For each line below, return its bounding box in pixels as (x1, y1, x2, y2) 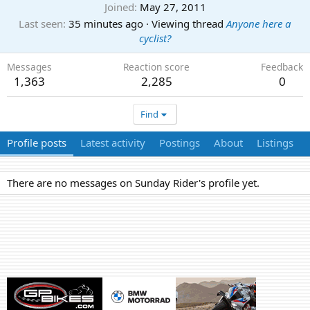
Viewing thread (149, 17, 226, 30)
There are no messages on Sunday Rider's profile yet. (7, 176, 259, 190)
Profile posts (7, 136, 66, 149)
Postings (159, 136, 200, 149)
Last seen (19, 17, 63, 30)
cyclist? (139, 31, 171, 45)
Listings (257, 136, 293, 149)
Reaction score (123, 60, 190, 73)
